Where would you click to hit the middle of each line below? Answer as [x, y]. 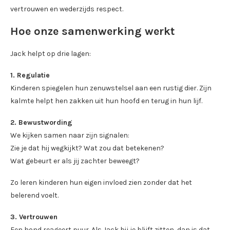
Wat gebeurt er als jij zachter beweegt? [75, 161]
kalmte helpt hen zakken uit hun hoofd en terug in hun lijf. [106, 101]
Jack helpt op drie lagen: [51, 53]
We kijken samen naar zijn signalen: [70, 135]
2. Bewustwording [41, 122]
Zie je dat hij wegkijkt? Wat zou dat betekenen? [87, 148]
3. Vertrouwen [34, 217]
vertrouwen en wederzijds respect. [67, 9]
